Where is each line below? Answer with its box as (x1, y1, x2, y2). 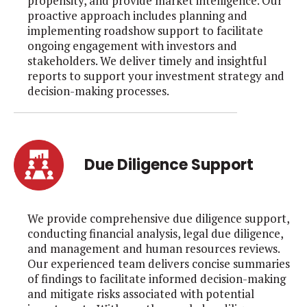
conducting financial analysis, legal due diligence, (27, 225, 283, 241)
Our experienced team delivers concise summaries (27, 255, 290, 271)
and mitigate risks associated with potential (27, 285, 254, 302)
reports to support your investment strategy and (27, 68, 284, 84)
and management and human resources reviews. (27, 240, 280, 256)
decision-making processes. (27, 83, 169, 99)
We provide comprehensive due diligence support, (27, 210, 289, 226)
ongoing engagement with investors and (27, 38, 237, 54)
